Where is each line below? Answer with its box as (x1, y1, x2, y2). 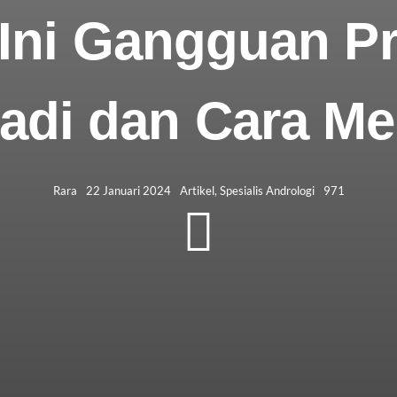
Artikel (179, 183, 214, 198)
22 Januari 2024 (85, 183, 171, 198)
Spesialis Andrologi (219, 183, 315, 198)
